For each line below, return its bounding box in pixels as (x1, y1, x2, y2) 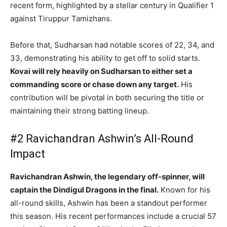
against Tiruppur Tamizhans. (10, 13, 112, 23)
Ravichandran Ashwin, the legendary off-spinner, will (10, 171, 205, 181)
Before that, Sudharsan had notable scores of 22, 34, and (10, 40, 214, 50)
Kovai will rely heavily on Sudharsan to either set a (10, 66, 193, 76)
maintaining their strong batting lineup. (10, 105, 149, 116)
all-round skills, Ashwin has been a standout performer (10, 198, 207, 208)
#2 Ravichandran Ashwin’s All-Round (10, 132, 194, 145)
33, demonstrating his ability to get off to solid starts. (10, 53, 200, 63)
